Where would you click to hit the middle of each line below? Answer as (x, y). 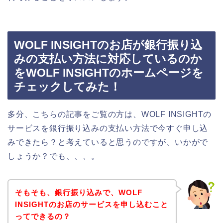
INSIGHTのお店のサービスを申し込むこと (91, 204)
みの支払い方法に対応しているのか (108, 59)
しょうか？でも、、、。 (54, 156)
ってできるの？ (43, 216)
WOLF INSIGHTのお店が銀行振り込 (108, 45)
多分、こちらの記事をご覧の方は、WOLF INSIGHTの (110, 114)
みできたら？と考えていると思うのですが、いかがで (108, 142)
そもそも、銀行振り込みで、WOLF (78, 192)
